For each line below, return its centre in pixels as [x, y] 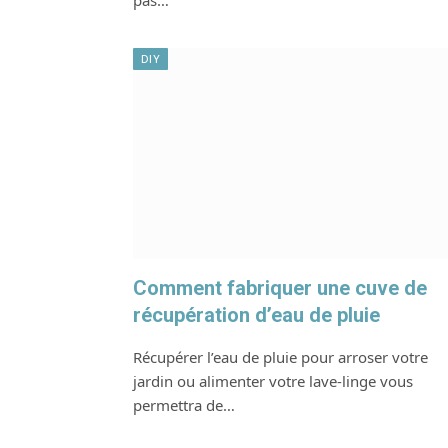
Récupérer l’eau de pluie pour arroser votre [280, 357]
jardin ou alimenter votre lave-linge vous [273, 381]
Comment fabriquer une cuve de [280, 288]
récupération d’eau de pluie [256, 315]
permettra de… [184, 405]
